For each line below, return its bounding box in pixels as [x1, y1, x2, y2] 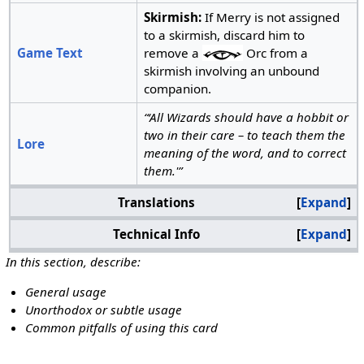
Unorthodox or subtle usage [25, 301, 183, 318]
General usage [25, 284, 107, 301]
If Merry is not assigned [201, 9, 340, 26]
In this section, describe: [5, 253, 141, 271]
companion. [143, 80, 211, 97]
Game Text [16, 45, 83, 62]
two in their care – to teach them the [143, 127, 345, 144]
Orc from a [242, 45, 308, 62]
